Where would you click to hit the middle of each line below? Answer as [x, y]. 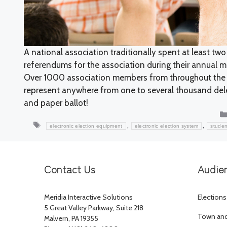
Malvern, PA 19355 [71, 219]
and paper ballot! [56, 103]
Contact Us [70, 169]
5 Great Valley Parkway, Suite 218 [94, 208]
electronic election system [166, 126]
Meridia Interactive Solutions [88, 197]
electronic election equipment [86, 126]
